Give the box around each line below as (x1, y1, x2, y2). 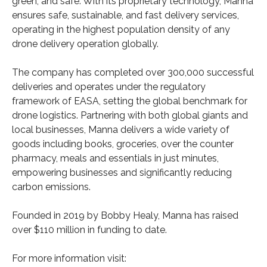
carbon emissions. (12, 181, 91, 193)
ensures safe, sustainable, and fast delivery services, (12, 9, 239, 21)
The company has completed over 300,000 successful (12, 66, 254, 78)
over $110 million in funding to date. (12, 223, 167, 235)
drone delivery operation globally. (12, 38, 161, 49)
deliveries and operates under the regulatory (12, 80, 206, 92)
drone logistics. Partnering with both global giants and (12, 109, 248, 121)
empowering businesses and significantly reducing (12, 166, 232, 178)
